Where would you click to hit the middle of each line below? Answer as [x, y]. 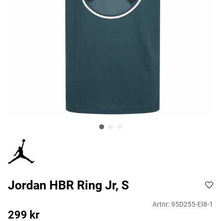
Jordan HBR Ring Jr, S [68, 185]
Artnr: [162, 205]
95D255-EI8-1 [192, 205]
